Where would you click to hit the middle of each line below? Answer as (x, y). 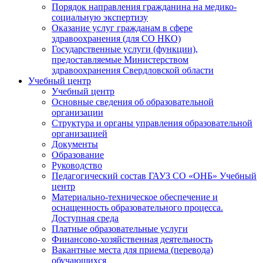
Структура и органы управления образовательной (152, 123)
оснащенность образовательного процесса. (137, 208)
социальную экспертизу (100, 17)
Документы (75, 144)
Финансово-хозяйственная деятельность (132, 239)
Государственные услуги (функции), (125, 49)
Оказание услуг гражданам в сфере (122, 28)
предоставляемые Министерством (120, 60)
